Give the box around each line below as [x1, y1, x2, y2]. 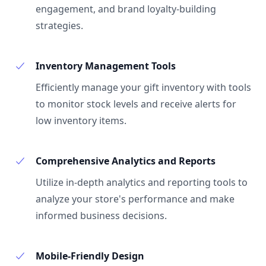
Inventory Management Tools [36, 59, 176, 72]
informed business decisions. [36, 209, 167, 222]
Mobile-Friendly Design [36, 249, 144, 262]
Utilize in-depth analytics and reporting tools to [36, 176, 248, 189]
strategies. [36, 19, 83, 32]
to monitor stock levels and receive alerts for [36, 97, 236, 110]
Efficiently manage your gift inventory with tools [36, 81, 251, 94]
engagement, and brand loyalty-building [36, 2, 216, 15]
